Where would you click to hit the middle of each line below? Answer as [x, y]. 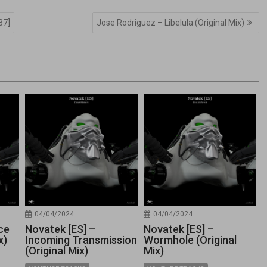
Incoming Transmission [81, 240]
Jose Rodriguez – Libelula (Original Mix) [170, 22]
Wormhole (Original [190, 240]
